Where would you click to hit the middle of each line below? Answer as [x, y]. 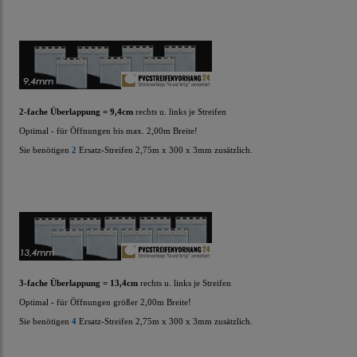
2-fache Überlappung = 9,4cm [77, 112]
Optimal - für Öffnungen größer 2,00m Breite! [105, 303]
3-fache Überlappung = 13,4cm [80, 284]
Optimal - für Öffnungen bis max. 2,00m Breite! [108, 131]
